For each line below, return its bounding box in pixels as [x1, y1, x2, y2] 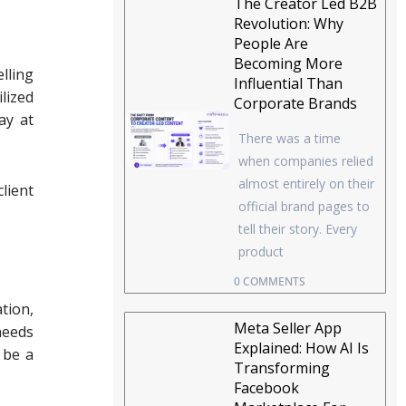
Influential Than [234, 73, 343, 94]
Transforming [234, 358, 331, 379]
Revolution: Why [234, 14, 344, 34]
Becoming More [234, 53, 343, 74]
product [238, 243, 285, 261]
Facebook [234, 378, 300, 399]
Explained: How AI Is [234, 338, 370, 359]
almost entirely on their [238, 175, 375, 193]
